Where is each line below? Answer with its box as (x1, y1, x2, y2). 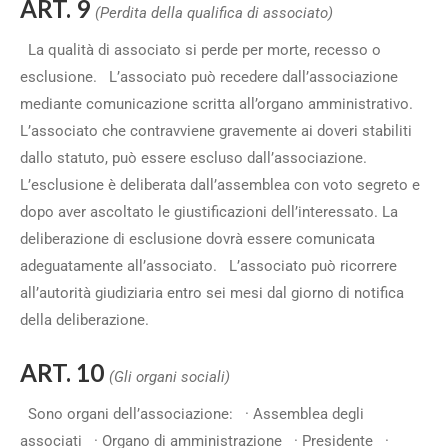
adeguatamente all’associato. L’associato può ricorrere (20, 257, 397, 275)
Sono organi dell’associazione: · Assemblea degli (20, 405, 364, 423)
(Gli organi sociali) (109, 368, 230, 386)
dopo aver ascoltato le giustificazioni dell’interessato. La (20, 203, 398, 221)
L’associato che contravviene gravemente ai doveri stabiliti (20, 122, 412, 140)
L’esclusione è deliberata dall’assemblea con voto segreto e (20, 176, 420, 194)
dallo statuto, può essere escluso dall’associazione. (20, 149, 367, 167)
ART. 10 (20, 358, 109, 387)
